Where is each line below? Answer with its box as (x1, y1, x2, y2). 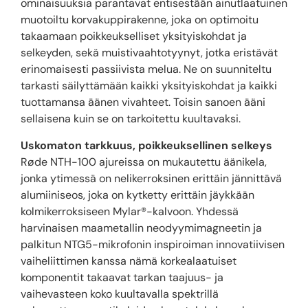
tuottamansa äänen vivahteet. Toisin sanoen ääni (21, 95, 265, 110)
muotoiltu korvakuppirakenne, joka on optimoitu (21, 12, 258, 27)
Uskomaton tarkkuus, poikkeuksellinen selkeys (21, 137, 272, 153)
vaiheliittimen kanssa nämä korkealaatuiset (21, 253, 236, 268)
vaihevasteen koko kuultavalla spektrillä (21, 286, 219, 301)
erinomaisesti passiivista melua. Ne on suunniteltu (21, 62, 272, 77)
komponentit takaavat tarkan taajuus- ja (21, 269, 223, 285)
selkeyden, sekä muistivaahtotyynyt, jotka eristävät (21, 45, 278, 60)
